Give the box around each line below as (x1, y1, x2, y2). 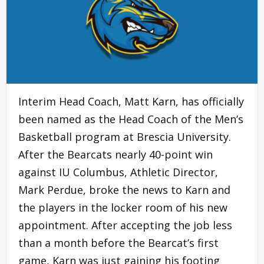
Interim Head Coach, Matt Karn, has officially (18, 94, 244, 108)
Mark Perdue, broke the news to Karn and (18, 182, 230, 197)
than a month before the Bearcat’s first (18, 235, 219, 250)
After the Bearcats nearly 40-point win (18, 147, 213, 161)
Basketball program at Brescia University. (18, 129, 231, 144)
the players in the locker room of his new (18, 200, 227, 214)
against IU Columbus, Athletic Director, (18, 164, 218, 179)
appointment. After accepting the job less (18, 217, 232, 232)
